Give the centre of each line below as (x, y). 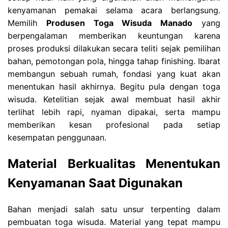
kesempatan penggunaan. (57, 137)
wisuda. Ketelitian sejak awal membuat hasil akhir (114, 99)
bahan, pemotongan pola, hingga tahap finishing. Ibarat (114, 61)
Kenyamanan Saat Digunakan (95, 183)
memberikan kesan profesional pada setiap (114, 124)
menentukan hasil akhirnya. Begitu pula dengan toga (114, 86)
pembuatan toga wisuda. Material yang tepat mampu (114, 222)
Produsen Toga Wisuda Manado (119, 23)
